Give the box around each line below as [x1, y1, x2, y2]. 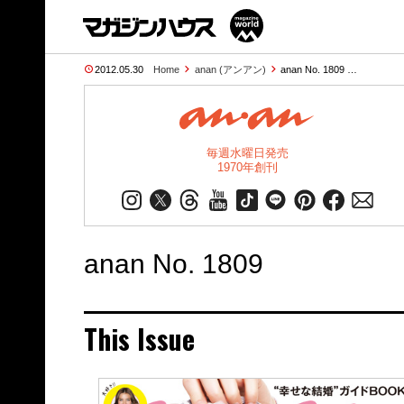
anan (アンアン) [194, 64, 266, 75]
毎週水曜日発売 [206, 146, 289, 160]
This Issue [83, 318, 195, 359]
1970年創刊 [216, 161, 278, 174]
